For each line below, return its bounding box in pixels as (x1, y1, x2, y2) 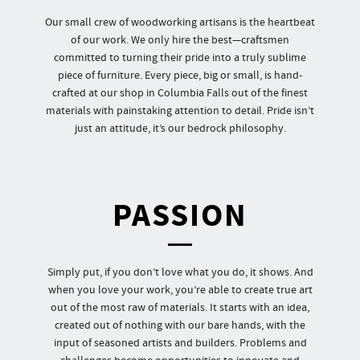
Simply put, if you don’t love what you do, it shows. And (47, 265, 313, 280)
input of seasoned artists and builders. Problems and (53, 336, 307, 350)
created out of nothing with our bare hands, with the (55, 318, 305, 333)
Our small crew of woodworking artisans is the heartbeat (45, 15, 315, 30)
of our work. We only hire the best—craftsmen (71, 33, 289, 47)
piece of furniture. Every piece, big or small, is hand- (58, 68, 302, 83)
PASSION (112, 194, 247, 239)
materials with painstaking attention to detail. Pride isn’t (46, 104, 314, 118)
